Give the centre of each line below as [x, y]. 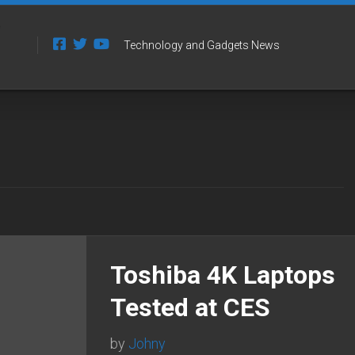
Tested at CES [190, 307]
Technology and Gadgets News [202, 45]
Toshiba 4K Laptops [223, 275]
